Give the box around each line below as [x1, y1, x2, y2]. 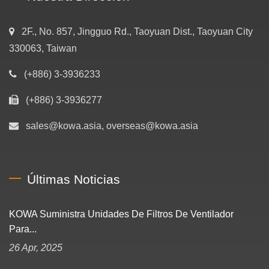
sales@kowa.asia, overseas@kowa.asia [26, 120, 198, 131]
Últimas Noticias [27, 172, 120, 186]
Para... [9, 223, 37, 234]
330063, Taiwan [9, 43, 77, 53]
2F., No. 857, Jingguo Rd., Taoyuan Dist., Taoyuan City [22, 26, 253, 37]
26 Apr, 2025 [9, 242, 62, 253]
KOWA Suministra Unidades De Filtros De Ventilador [9, 208, 234, 219]
